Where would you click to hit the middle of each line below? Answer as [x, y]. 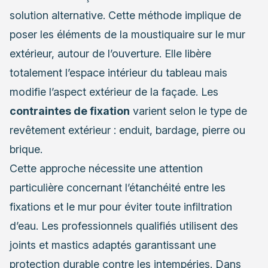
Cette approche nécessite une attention [106, 168]
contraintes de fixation [70, 111]
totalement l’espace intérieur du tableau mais [118, 72]
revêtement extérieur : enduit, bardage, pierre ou [127, 130]
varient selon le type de [188, 111]
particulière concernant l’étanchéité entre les [118, 187]
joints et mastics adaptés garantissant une [113, 245]
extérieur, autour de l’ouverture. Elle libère [110, 53]
